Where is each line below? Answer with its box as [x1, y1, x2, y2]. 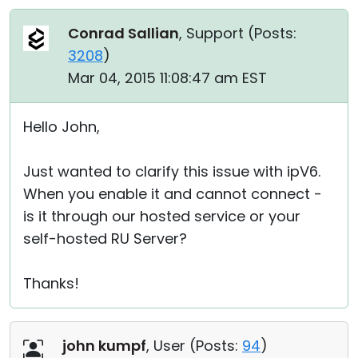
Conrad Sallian [68, 23, 179, 43]
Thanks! [23, 273, 79, 293]
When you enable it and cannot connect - [23, 184, 322, 204]
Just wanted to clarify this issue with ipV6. [23, 161, 320, 181]
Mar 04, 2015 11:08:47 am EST [68, 68, 267, 88]
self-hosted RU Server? [23, 229, 187, 249]
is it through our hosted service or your [23, 206, 300, 226]
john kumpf [62, 336, 146, 356]
